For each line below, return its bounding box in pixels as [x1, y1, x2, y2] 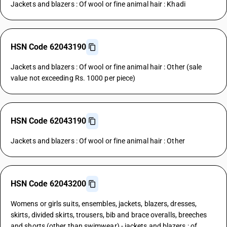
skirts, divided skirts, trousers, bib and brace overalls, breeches [11, 211, 207, 219]
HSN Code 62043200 [11, 179, 86, 188]
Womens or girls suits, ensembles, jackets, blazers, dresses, [11, 200, 197, 208]
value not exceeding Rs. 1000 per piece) [11, 74, 136, 82]
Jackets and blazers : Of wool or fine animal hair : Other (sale [11, 63, 202, 71]
